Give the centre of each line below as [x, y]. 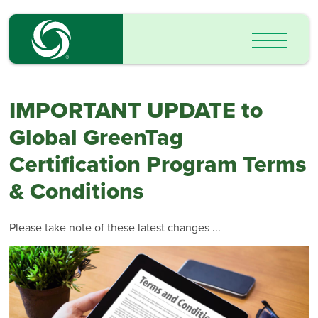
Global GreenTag [97, 138]
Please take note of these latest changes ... [115, 227]
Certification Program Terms [158, 165]
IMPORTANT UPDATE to [136, 111]
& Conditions [77, 192]
